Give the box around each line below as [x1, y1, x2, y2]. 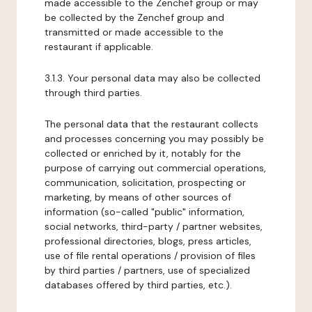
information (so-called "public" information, [45, 205, 244, 218]
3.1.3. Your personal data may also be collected [45, 72, 260, 84]
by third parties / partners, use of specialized [45, 264, 250, 276]
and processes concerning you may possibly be [45, 132, 264, 145]
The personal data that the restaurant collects [45, 118, 258, 130]
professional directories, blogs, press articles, [45, 235, 251, 247]
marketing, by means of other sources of [45, 191, 231, 203]
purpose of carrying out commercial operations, [45, 162, 266, 174]
